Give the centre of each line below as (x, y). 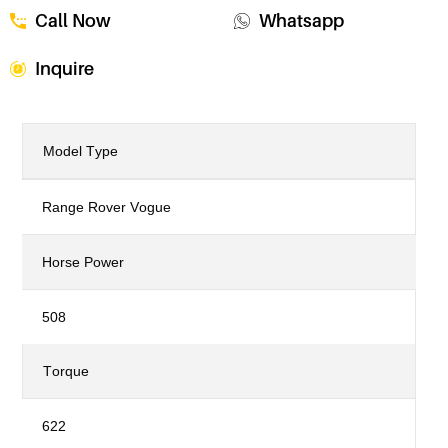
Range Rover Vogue (107, 207)
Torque (66, 371)
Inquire (64, 69)
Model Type (81, 151)
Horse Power (83, 262)
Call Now (73, 21)
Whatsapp (301, 21)
